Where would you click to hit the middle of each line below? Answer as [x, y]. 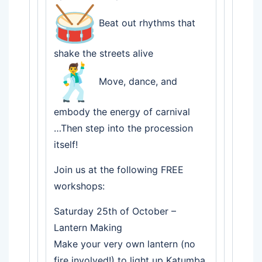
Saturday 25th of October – [115, 211]
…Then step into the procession [123, 128]
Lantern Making [88, 227]
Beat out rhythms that [146, 23]
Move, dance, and [137, 82]
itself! [66, 144]
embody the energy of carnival [122, 111]
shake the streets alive [104, 53]
